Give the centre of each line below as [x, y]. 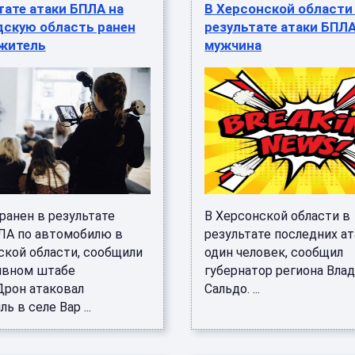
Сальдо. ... [233, 289]
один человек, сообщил [274, 252]
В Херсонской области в [278, 216]
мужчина [233, 45]
